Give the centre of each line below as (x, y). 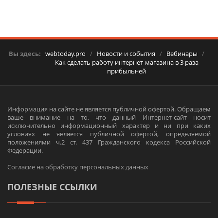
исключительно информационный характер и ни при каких (109, 126)
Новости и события (126, 54)
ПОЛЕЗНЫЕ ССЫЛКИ (52, 187)
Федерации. (25, 150)
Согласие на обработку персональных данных (78, 167)
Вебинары (182, 54)
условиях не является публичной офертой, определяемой (109, 134)
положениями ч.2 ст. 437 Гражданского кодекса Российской (109, 142)
